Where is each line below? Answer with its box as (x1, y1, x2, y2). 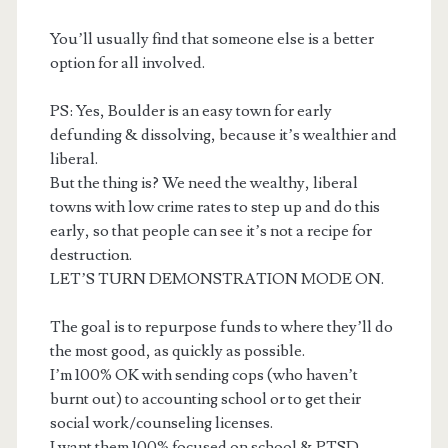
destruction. (49, 245, 132, 266)
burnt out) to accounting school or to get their (49, 389, 361, 410)
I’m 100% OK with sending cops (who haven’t (49, 365, 358, 386)
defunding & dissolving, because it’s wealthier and (49, 125, 397, 146)
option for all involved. (49, 53, 205, 74)
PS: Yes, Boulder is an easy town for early (49, 101, 332, 122)
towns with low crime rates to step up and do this (49, 197, 380, 218)
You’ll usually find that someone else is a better (49, 29, 374, 50)
